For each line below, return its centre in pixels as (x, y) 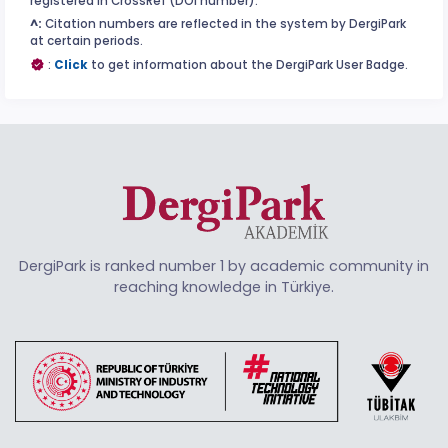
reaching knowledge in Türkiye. (224, 286)
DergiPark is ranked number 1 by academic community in (224, 265)
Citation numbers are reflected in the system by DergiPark (224, 24)
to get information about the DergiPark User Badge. (248, 64)
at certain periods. (86, 41)
